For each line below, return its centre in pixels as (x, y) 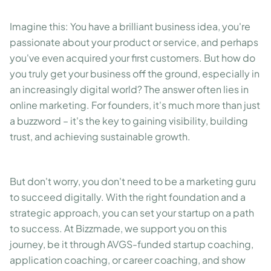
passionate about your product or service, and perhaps (134, 42)
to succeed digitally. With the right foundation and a (128, 197)
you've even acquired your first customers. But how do (132, 58)
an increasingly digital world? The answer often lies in (129, 89)
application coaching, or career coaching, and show (128, 260)
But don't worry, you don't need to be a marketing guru (133, 181)
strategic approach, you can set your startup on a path (132, 213)
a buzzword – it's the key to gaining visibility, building (129, 121)
